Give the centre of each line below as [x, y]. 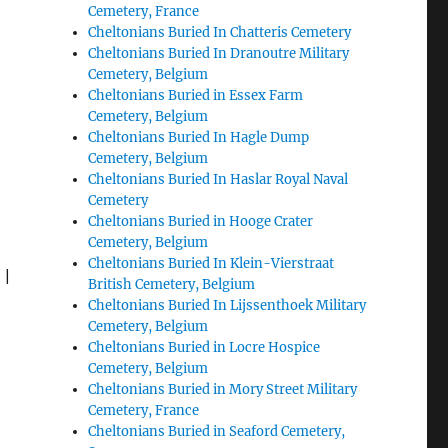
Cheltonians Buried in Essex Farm [196, 95]
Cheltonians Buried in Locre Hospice [204, 347]
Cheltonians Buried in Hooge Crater [201, 221]
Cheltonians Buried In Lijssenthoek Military [227, 305]
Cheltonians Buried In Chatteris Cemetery [220, 32]
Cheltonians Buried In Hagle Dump [199, 137]
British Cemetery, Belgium [172, 284]
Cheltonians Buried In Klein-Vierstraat [211, 263]
